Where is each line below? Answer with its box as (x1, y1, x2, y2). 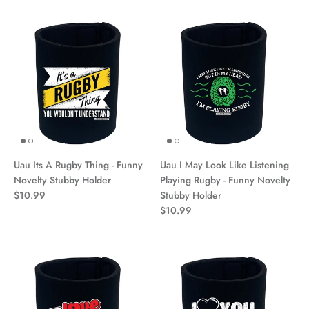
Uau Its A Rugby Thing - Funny (14, 157, 143, 172)
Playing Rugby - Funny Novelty (160, 172, 290, 187)
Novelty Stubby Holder (14, 172, 111, 187)
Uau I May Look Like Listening (160, 157, 289, 172)
